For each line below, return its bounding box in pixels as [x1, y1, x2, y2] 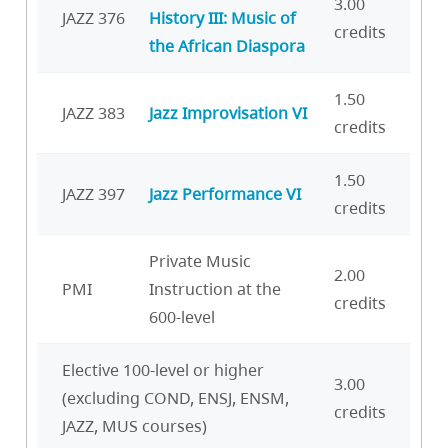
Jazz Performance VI [149, 182, 301, 205]
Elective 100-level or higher [62, 358, 264, 381]
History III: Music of [149, 6, 296, 29]
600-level [149, 305, 215, 328]
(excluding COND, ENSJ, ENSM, [62, 386, 289, 409]
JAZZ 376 [62, 6, 125, 29]
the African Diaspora [149, 34, 305, 57]
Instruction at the [149, 277, 281, 300]
